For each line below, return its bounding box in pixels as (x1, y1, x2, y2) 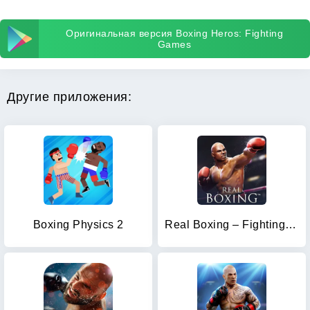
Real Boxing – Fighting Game (285, 219, 296, 230)
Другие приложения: (7, 90, 131, 104)
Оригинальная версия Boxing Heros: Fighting (66, 28, 283, 39)
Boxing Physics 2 (33, 219, 124, 230)
